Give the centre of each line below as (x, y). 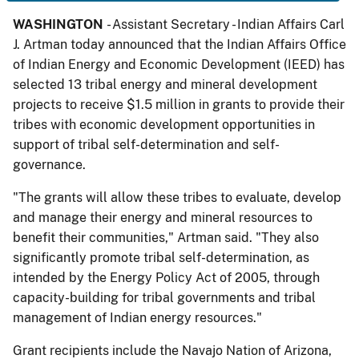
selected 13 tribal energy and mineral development (165, 85)
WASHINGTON (60, 24)
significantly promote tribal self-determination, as (161, 258)
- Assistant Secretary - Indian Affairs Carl (226, 24)
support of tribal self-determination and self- (146, 145)
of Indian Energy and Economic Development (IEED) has (179, 65)
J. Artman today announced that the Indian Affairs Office (179, 44)
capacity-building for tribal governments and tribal (164, 298)
